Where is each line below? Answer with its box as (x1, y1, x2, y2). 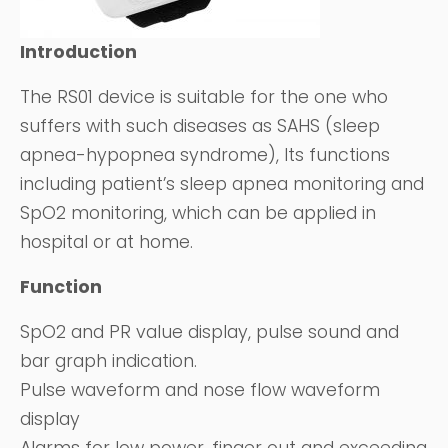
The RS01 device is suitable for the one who (20, 85, 388, 109)
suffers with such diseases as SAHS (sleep (20, 114, 380, 138)
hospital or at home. (20, 230, 193, 254)
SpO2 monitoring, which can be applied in (20, 201, 376, 225)
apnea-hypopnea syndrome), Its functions (20, 143, 390, 167)
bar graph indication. (20, 349, 197, 373)
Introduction (20, 40, 137, 64)
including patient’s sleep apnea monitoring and (20, 172, 424, 196)
